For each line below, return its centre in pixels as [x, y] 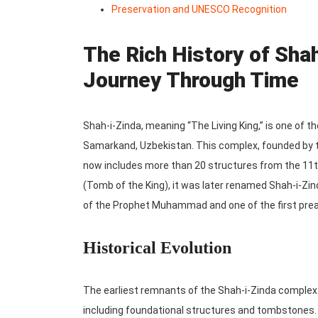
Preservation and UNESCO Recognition [199, 10]
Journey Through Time [191, 80]
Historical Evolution [157, 248]
